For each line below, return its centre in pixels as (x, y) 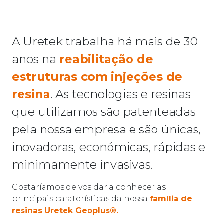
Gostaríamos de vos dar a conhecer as (89, 187)
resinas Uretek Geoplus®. (65, 210)
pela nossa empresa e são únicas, (106, 129)
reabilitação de (106, 59)
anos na (35, 59)
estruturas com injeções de (97, 76)
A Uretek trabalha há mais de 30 (105, 41)
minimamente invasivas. (82, 164)
